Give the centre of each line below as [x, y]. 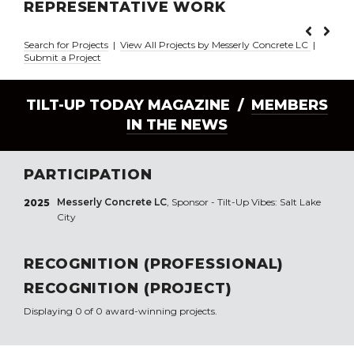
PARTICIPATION [88, 175]
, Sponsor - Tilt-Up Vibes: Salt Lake [243, 202]
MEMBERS [290, 105]
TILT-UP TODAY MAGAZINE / [139, 105]
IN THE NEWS [177, 125]
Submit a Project [62, 58]
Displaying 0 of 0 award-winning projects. [121, 311]
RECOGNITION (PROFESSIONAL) [154, 264]
